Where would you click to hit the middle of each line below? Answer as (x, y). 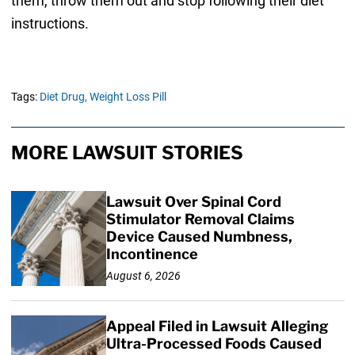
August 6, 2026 (143, 275)
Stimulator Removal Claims (200, 219)
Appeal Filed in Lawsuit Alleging (217, 326)
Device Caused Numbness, (199, 237)
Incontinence (152, 254)
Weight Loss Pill (128, 97)
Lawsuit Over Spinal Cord (193, 202)
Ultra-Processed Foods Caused (214, 344)
